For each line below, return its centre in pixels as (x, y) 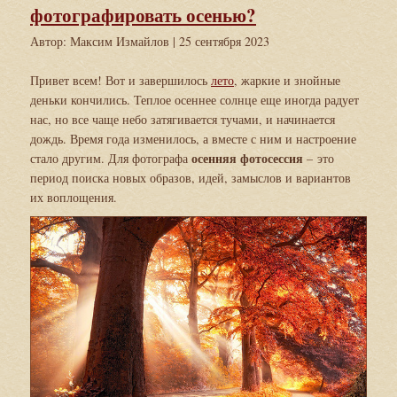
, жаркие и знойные (287, 80)
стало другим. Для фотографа (111, 158)
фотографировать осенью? (143, 15)
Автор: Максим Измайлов (101, 41)
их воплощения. (74, 197)
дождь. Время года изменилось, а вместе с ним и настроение (193, 139)
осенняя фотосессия (247, 158)
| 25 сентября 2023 (221, 41)
